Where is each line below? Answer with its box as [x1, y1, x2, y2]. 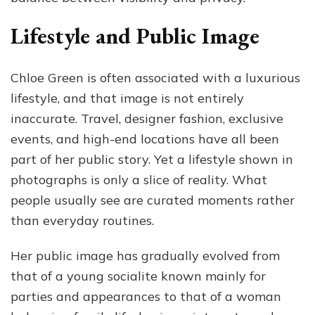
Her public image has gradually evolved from [11, 247, 280, 264]
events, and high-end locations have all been [11, 131, 279, 148]
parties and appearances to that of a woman [11, 288, 281, 305]
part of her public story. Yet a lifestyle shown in [11, 151, 293, 168]
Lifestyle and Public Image [11, 20, 259, 51]
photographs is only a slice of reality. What [11, 172, 267, 188]
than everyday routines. [11, 212, 154, 229]
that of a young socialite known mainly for [11, 268, 266, 285]
